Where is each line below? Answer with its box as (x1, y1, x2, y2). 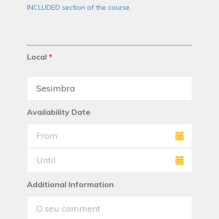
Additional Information (27, 179, 114, 190)
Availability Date (27, 107, 90, 117)
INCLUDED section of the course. (27, 3, 131, 12)
